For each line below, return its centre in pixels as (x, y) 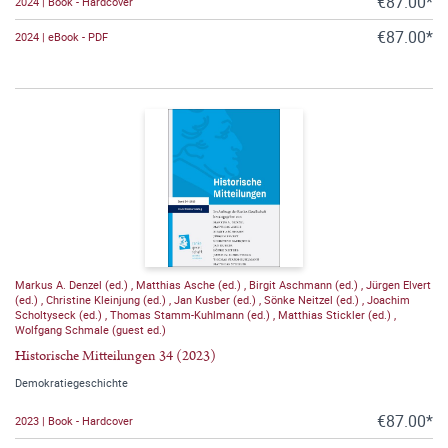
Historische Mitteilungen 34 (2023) (115, 355)
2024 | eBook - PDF (61, 37)
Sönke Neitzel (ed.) (313, 299)
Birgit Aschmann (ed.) (305, 284)
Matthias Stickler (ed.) (336, 314)
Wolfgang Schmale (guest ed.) (90, 329)
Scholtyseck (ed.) (60, 314)
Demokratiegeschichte (71, 382)
